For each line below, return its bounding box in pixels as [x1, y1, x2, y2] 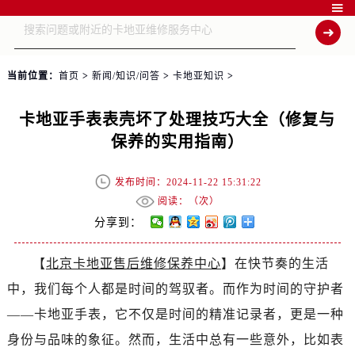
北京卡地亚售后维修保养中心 [45, 257, 221, 270]
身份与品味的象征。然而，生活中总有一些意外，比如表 [6, 333, 344, 346]
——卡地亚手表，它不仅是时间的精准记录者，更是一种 [6, 307, 344, 321]
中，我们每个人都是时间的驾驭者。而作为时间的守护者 [6, 282, 344, 296]
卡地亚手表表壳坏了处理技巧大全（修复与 [19, 111, 336, 128]
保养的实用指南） [110, 133, 244, 151]
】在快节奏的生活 [220, 257, 329, 270]
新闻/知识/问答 [91, 71, 160, 82]
